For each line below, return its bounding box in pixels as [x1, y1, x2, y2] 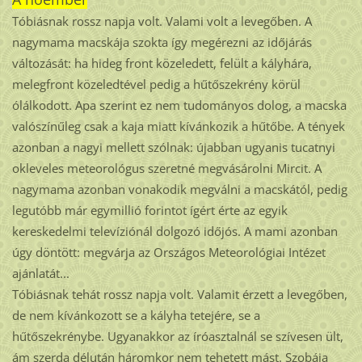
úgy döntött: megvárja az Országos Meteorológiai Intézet [11, 244, 326, 261]
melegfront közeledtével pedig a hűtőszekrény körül [11, 76, 301, 93]
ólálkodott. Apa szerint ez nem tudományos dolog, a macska [11, 97, 347, 114]
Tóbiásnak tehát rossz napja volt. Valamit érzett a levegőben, [11, 286, 347, 303]
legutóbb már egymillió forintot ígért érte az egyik [11, 202, 288, 219]
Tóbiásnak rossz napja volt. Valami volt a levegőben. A [11, 13, 312, 30]
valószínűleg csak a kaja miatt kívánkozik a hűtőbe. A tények [11, 118, 345, 135]
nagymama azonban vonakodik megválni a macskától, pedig [11, 181, 347, 198]
